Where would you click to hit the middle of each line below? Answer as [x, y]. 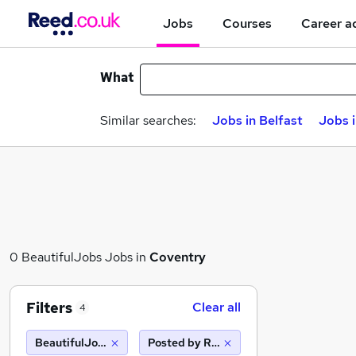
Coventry [178, 257]
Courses [247, 23]
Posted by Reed [190, 342]
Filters [49, 308]
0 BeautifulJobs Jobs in [79, 257]
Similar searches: [148, 120]
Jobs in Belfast [257, 120]
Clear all [217, 307]
